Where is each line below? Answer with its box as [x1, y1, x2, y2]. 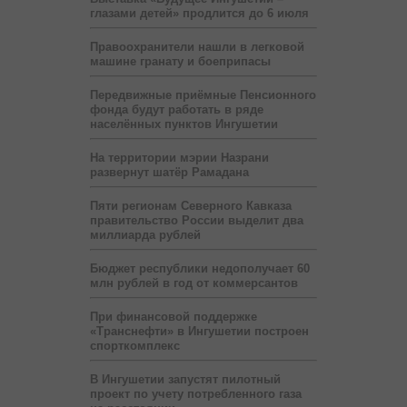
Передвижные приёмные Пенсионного [90, 87, 316, 102]
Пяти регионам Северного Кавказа [90, 198, 292, 213]
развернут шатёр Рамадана [90, 164, 249, 179]
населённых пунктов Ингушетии [90, 116, 278, 131]
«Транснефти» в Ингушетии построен [90, 323, 309, 338]
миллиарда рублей [90, 227, 201, 242]
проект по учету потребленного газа [90, 386, 302, 401]
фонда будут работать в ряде [90, 102, 263, 116]
